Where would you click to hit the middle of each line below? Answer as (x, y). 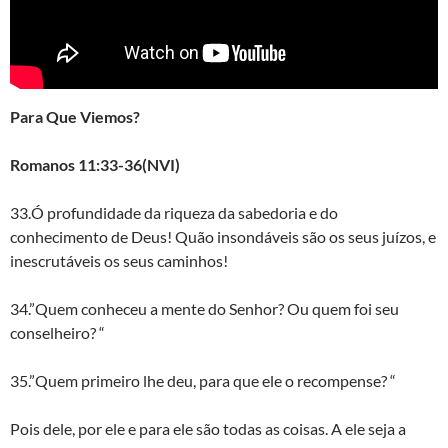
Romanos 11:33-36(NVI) (95, 164)
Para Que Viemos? (75, 116)
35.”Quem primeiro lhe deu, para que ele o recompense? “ (203, 380)
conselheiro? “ (57, 332)
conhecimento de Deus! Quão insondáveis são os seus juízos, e (223, 236)
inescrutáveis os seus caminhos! (119, 260)
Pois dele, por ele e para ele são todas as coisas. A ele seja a (208, 428)
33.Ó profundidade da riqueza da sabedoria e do (174, 212)
